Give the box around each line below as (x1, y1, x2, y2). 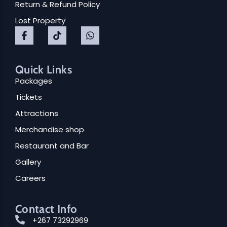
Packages (15, 75, 52, 87)
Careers (15, 173, 46, 184)
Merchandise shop (15, 124, 84, 135)
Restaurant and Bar (15, 140, 89, 152)
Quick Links (15, 63, 72, 77)
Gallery (15, 157, 41, 168)
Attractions (15, 108, 58, 119)
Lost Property (15, 15, 65, 26)
